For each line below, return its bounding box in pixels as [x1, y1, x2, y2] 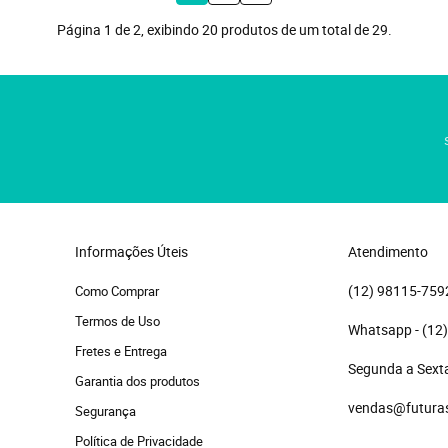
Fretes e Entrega [75, 342, 168, 360]
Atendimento [348, 242, 429, 261]
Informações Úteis [75, 242, 189, 261]
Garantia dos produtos [75, 372, 201, 390]
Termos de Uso [75, 312, 161, 330]
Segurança [75, 402, 137, 420]
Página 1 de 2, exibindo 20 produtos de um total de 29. [56, 20, 392, 39]
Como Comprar [75, 282, 160, 300]
